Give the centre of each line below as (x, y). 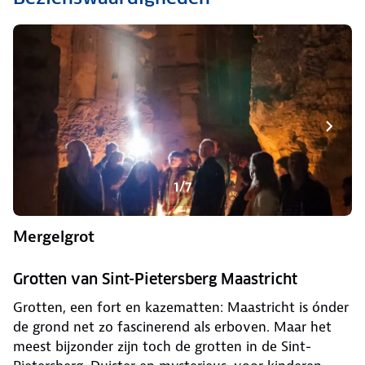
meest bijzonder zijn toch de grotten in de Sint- (162, 347)
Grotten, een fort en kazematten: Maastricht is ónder (181, 308)
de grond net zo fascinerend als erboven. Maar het (172, 327)
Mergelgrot (54, 237)
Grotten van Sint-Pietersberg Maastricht (155, 279)
